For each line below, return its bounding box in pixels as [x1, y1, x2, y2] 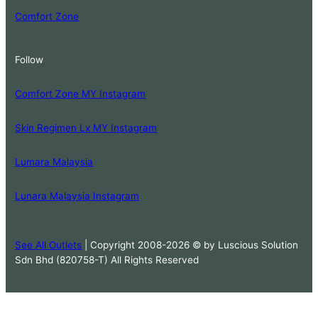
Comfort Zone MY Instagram [15, 87, 146, 99]
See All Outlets [15, 239, 82, 251]
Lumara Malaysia [15, 156, 94, 168]
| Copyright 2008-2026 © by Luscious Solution [82, 239, 299, 251]
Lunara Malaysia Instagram [15, 190, 140, 202]
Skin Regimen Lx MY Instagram [15, 121, 158, 133]
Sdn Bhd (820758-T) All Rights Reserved [15, 254, 199, 266]
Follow [15, 53, 44, 65]
